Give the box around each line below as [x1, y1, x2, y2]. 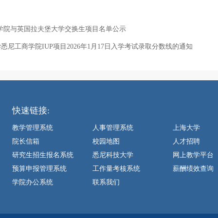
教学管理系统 [12, 124, 53, 131]
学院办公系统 [12, 179, 53, 186]
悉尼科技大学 [92, 151, 133, 159]
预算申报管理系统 [12, 165, 67, 172]
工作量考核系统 [92, 165, 140, 172]
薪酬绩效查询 [173, 165, 214, 172]
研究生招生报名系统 [12, 151, 73, 159]
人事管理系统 [92, 124, 133, 131]
